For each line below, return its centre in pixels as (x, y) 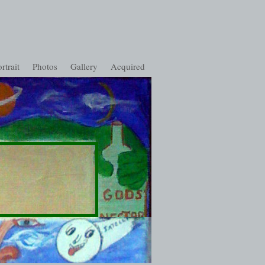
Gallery (84, 66)
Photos (45, 66)
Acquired (128, 66)
